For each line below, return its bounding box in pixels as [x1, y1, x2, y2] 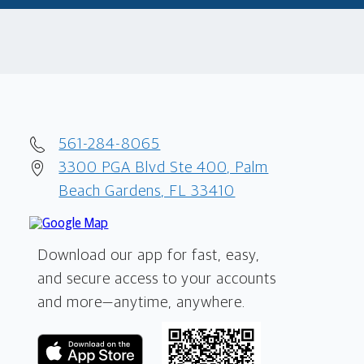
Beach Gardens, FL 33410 [58, 183, 236, 199]
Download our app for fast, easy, [37, 247, 261, 263]
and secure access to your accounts [37, 271, 277, 287]
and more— [37, 294, 115, 310]
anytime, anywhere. [114, 294, 246, 310]
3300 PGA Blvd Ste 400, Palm [58, 159, 269, 175]
